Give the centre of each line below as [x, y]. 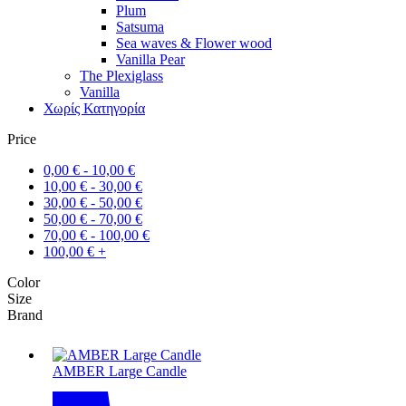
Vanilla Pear [150, 59]
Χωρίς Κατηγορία [94, 108]
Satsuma [140, 26]
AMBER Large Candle [120, 371]
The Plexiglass [121, 75]
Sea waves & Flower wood [194, 43]
